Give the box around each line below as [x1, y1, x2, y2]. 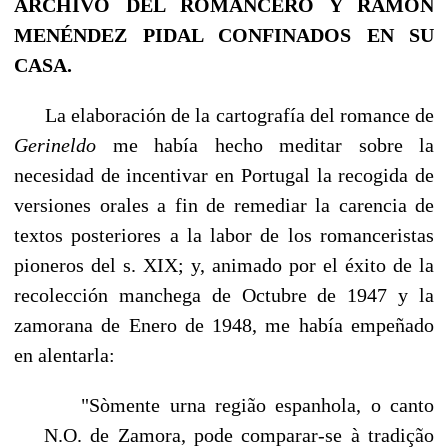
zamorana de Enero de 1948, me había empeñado [14, 313, 434, 336]
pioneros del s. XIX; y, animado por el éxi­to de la [14, 253, 434, 276]
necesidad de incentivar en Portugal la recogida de [14, 163, 434, 186]
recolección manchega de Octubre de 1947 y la [14, 283, 434, 306]
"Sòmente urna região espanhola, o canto [44, 393, 434, 416]
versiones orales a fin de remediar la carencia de [14, 193, 434, 216]
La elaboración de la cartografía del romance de [14, 103, 434, 126]
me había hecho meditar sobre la [112, 133, 434, 156]
